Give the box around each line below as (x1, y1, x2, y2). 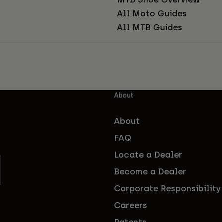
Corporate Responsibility (114, 183, 221, 193)
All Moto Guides (117, 8, 187, 18)
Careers (114, 200, 147, 210)
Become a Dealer (114, 166, 186, 176)
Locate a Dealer (114, 149, 182, 160)
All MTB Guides (117, 22, 182, 32)
